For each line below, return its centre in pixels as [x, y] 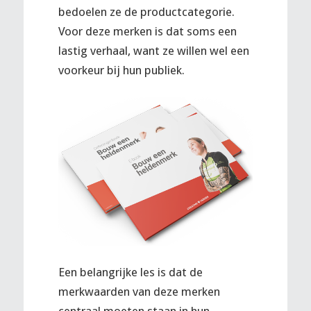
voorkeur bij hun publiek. [121, 70]
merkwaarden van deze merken [139, 292]
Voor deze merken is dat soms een [147, 32]
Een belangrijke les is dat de [130, 272]
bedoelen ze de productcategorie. [146, 12]
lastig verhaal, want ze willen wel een [153, 51]
